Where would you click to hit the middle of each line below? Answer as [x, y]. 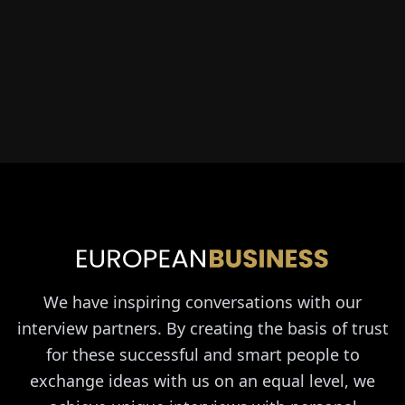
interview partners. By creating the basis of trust [202, 328]
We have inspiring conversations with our [202, 301]
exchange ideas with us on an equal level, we [202, 380]
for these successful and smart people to [202, 354]
